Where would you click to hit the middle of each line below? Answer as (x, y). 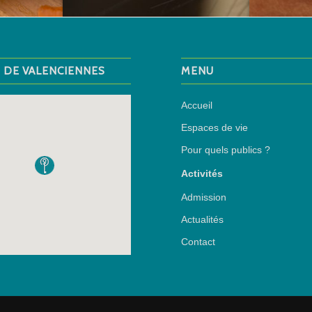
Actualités (203, 220)
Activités (202, 174)
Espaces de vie (215, 128)
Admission (204, 197)
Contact (198, 242)
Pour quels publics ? (226, 150)
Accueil (197, 106)
